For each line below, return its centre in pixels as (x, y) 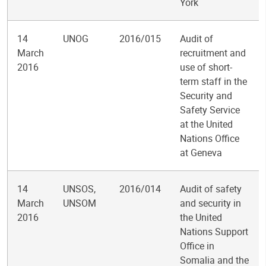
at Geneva (201, 153)
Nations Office (210, 138)
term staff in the (213, 81)
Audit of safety (211, 189)
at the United (206, 124)
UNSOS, (79, 189)
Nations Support (214, 232)
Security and (206, 96)
